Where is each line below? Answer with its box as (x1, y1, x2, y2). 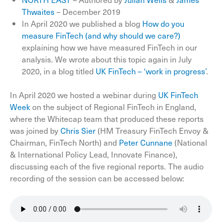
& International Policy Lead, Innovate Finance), (10, 148, 177, 160)
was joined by (10, 124, 60, 136)
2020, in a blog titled (22, 65, 96, 77)
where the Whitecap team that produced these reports (10, 112, 204, 124)
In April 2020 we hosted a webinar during (10, 89, 158, 101)
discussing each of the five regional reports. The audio (10, 160, 204, 172)
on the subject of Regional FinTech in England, (30, 101, 196, 112)
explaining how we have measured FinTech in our (22, 41, 197, 53)
